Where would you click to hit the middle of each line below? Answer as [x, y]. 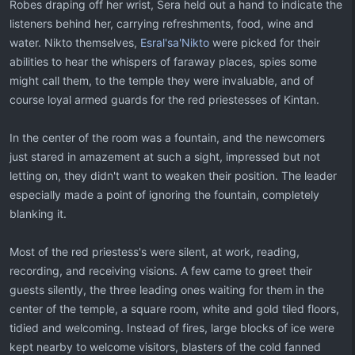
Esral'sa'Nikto [175, 42]
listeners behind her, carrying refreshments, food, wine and [162, 23]
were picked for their [265, 42]
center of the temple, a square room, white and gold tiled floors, [174, 309]
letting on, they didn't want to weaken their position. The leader [173, 176]
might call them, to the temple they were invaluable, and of [162, 80]
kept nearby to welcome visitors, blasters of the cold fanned [165, 347]
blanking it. [38, 214]
